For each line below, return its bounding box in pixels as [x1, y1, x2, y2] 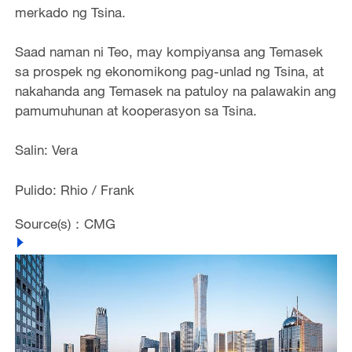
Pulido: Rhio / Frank [14, 181, 134, 198]
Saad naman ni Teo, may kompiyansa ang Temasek [14, 43, 323, 60]
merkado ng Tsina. [14, 3, 126, 20]
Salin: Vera [14, 141, 78, 159]
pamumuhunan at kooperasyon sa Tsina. [14, 102, 257, 119]
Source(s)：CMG [14, 215, 115, 233]
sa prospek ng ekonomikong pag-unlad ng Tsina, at [14, 63, 324, 80]
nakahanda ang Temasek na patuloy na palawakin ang [14, 82, 336, 100]
